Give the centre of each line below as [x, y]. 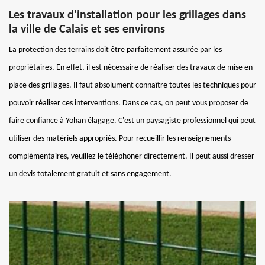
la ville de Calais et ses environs [87, 29]
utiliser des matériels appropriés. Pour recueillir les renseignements [120, 138]
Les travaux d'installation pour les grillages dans [127, 15]
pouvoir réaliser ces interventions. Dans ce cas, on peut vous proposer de [129, 103]
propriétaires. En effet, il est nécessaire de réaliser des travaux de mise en [131, 67]
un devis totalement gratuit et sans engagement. [90, 174]
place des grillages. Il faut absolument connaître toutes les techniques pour [132, 85]
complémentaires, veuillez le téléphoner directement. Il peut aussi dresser [132, 156]
